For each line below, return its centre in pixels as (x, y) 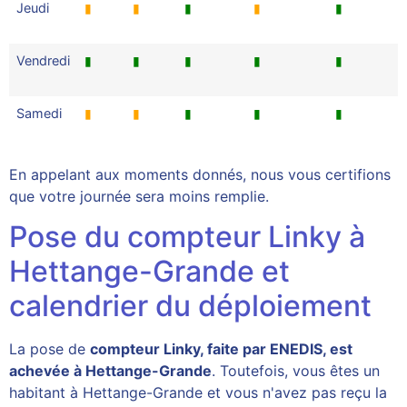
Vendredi (43, 60)
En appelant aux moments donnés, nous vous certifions (200, 174)
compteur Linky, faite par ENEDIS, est (221, 349)
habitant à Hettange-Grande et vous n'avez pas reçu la (198, 393)
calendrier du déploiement (190, 306)
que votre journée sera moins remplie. (139, 196)
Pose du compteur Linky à (187, 237)
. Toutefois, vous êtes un (296, 371)
